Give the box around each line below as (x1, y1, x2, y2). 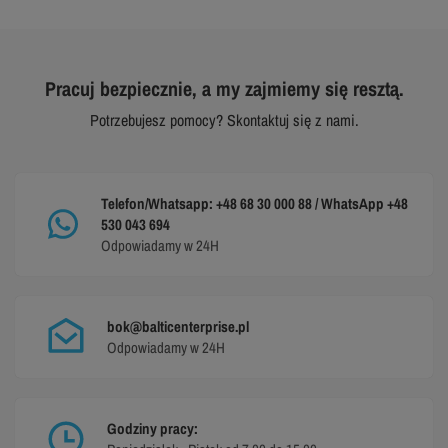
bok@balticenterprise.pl (107, 315, 249, 337)
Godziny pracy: (107, 417, 198, 439)
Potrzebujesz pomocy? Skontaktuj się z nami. (89, 108, 359, 131)
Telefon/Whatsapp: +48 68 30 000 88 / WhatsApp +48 (100, 192, 408, 214)
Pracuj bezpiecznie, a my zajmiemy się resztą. (44, 74, 404, 102)
